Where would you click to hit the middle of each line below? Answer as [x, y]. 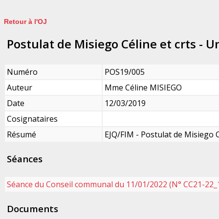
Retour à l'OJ [25, 22]
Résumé [22, 134]
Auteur [20, 87]
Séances [25, 158]
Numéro [22, 72]
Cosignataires [32, 119]
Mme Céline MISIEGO [143, 87]
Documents [33, 208]
